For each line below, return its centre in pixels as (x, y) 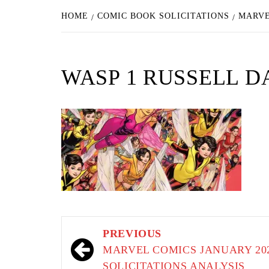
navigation (105, 252)
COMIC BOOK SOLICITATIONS (163, 16)
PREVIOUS (132, 234)
